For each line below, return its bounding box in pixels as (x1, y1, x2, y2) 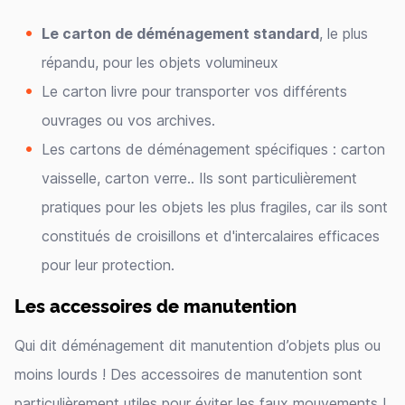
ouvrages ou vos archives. (42, 111, 215, 129)
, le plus (319, 24, 368, 42)
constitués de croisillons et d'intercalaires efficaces (42, 227, 380, 245)
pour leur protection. (42, 256, 174, 274)
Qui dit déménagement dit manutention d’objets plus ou (14, 336, 381, 354)
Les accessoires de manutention (14, 293, 297, 317)
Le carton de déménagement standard (42, 24, 319, 42)
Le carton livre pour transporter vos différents (42, 82, 347, 100)
